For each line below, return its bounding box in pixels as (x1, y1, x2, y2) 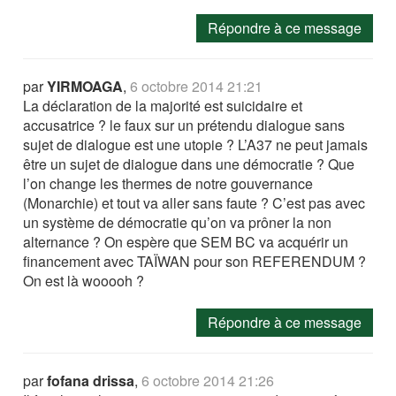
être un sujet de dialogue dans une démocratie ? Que (23, 154, 355, 175)
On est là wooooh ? (23, 270, 145, 292)
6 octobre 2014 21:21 (130, 76, 263, 97)
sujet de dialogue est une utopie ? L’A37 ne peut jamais (23, 134, 369, 156)
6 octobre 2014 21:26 (141, 370, 275, 392)
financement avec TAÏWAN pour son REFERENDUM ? (23, 251, 367, 272)
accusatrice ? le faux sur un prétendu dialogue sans (23, 115, 346, 136)
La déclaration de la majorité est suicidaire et (23, 95, 303, 117)
